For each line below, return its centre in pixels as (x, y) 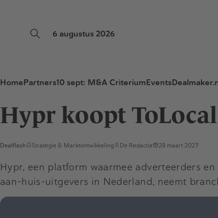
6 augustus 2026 (84, 34)
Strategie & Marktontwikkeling (73, 145)
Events (159, 82)
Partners (40, 82)
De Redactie (136, 145)
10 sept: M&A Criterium (101, 82)
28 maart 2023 (179, 145)
